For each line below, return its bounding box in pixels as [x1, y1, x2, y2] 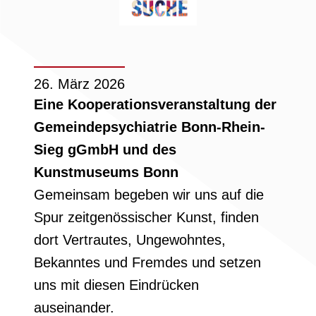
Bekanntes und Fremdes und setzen [34, 255, 261, 270]
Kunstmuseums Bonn [34, 164, 178, 180]
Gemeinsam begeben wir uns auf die [34, 187, 264, 202]
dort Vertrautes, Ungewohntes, [34, 232, 226, 248]
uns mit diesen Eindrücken [34, 277, 199, 293]
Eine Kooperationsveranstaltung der [34, 97, 276, 112]
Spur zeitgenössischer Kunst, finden [34, 209, 259, 225]
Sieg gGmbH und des [34, 142, 176, 157]
